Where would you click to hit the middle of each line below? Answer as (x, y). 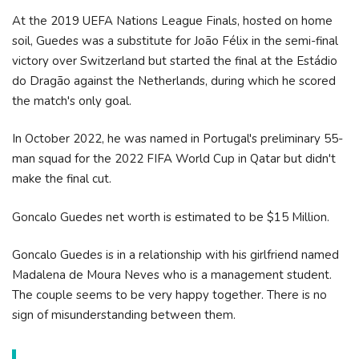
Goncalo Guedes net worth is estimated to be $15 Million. (172, 217)
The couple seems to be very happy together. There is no (169, 295)
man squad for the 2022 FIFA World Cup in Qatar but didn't (174, 159)
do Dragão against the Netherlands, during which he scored (174, 81)
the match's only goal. (72, 101)
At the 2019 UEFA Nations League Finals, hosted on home (172, 20)
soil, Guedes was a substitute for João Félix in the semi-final (175, 40)
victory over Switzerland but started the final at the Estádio (175, 61)
